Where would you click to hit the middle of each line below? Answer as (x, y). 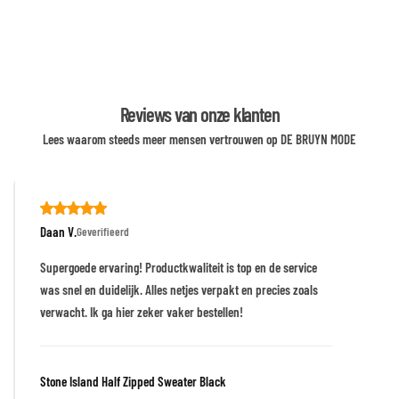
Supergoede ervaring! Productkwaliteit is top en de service (179, 267)
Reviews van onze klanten (199, 114)
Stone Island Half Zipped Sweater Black (133, 381)
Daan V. (58, 231)
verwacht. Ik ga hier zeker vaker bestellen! (142, 311)
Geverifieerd (103, 231)
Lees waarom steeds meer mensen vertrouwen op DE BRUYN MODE (199, 138)
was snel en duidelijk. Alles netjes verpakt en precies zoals (179, 289)
